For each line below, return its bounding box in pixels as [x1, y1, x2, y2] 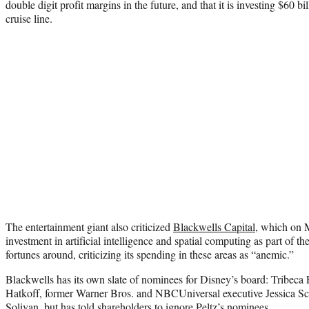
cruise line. [6, 10, 52, 26]
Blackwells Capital [173, 219, 255, 234]
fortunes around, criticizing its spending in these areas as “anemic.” [6, 246, 294, 261]
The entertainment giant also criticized [6, 219, 173, 234]
